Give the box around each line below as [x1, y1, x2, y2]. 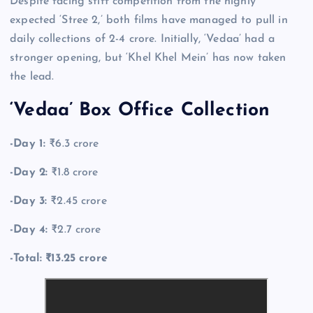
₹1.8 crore [48, 166, 99, 178]
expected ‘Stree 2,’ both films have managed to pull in [10, 15, 288, 27]
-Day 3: [10, 195, 48, 207]
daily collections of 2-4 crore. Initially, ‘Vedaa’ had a [10, 34, 275, 45]
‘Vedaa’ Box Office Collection [10, 101, 270, 120]
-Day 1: [10, 138, 46, 150]
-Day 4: [10, 224, 48, 235]
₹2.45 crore [47, 195, 107, 207]
